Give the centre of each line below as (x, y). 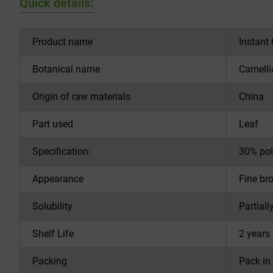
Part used (53, 124)
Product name (62, 42)
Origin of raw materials (81, 97)
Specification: (62, 151)
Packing (50, 261)
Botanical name (66, 69)
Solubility (52, 206)
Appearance (58, 179)
